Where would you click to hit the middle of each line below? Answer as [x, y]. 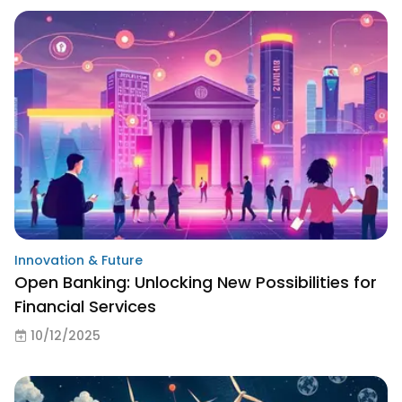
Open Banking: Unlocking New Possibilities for [196, 282]
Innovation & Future [79, 260]
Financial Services [85, 306]
